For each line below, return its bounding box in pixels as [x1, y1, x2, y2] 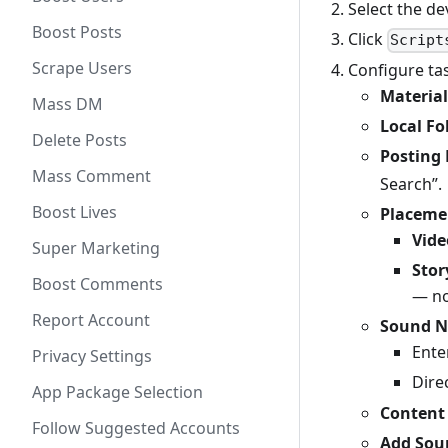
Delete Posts [32, 129, 127, 151]
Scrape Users [32, 57, 132, 79]
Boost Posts [32, 21, 122, 43]
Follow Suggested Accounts [32, 417, 240, 439]
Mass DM [32, 93, 103, 115]
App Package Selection [32, 381, 203, 403]
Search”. [380, 172, 442, 195]
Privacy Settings [32, 345, 152, 367]
